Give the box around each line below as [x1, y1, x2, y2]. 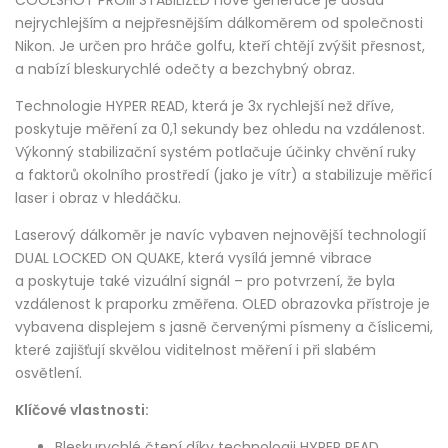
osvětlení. [15, 363, 86, 384]
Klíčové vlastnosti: [15, 400, 149, 421]
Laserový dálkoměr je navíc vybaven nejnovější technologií [15, 225, 426, 246]
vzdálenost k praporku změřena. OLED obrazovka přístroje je [15, 294, 430, 315]
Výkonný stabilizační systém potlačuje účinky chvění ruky [15, 142, 416, 163]
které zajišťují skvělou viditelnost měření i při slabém [15, 340, 376, 361]
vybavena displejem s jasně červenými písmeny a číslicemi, [15, 317, 433, 338]
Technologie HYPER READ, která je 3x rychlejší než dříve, [15, 96, 394, 117]
